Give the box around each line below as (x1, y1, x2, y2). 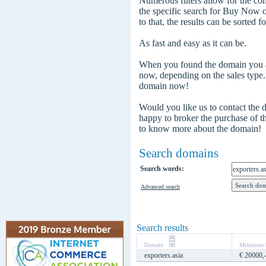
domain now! (139, 81, 189, 91)
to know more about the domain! (139, 123, 261, 134)
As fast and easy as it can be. (139, 38, 246, 48)
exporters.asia (144, 251, 183, 259)
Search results (137, 223, 188, 233)
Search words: (140, 164, 184, 173)
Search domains (139, 146, 218, 160)
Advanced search (141, 183, 180, 190)
